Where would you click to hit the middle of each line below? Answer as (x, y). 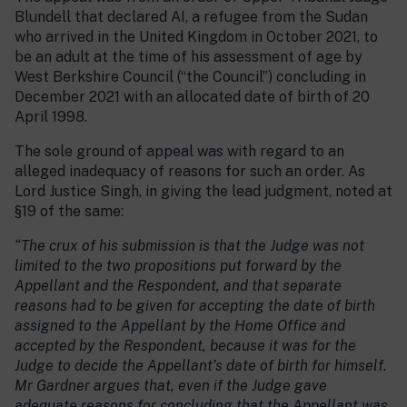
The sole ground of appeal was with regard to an (179, 152)
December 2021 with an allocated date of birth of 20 (192, 97)
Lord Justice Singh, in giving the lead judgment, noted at (203, 192)
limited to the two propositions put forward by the (178, 266)
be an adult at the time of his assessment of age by (189, 57)
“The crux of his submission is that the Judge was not (189, 246)
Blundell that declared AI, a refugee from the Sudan (191, 17)
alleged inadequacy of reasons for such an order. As (190, 172)
